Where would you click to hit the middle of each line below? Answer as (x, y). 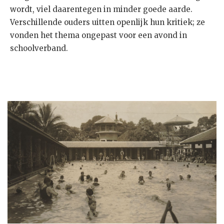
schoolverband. (39, 48)
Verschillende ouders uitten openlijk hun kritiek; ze (107, 22)
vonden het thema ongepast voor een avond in (98, 35)
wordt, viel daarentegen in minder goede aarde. (101, 9)
